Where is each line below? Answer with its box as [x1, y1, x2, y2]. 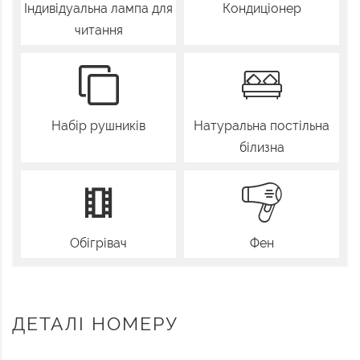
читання [74, 22, 123, 39]
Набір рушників [51, 118, 145, 134]
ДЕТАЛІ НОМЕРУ [12, 313, 178, 335]
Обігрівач [70, 235, 127, 252]
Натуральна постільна [194, 118, 329, 134]
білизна [239, 140, 284, 156]
